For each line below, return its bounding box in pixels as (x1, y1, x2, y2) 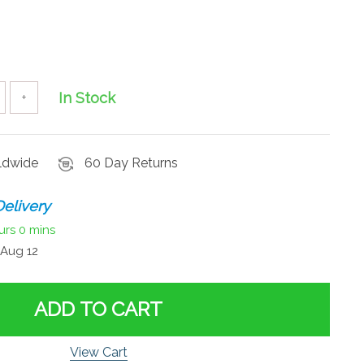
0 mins (19, 223, 55, 238)
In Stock (58, 89, 115, 106)
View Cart (69, 344, 128, 360)
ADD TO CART (34, 297, 162, 321)
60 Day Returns (84, 155, 178, 171)
